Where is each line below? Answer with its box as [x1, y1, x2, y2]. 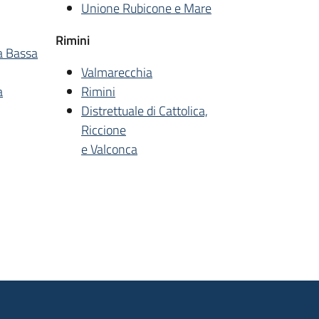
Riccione [81, 120, 126, 140]
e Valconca [81, 139, 137, 159]
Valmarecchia [81, 62, 152, 82]
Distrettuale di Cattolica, [81, 100, 208, 120]
